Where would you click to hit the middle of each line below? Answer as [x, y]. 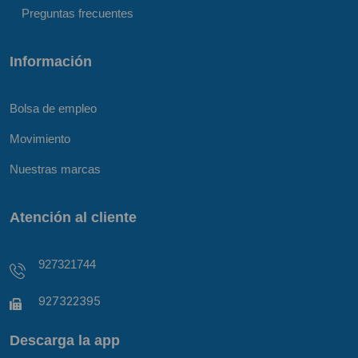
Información [51, 61]
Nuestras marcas [55, 169]
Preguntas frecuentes [78, 13]
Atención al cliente [73, 217]
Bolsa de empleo [53, 108]
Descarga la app [65, 340]
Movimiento [40, 138]
